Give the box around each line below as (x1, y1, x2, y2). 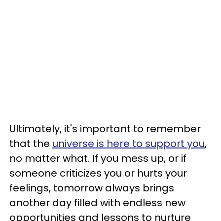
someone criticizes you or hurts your (9, 166, 187, 180)
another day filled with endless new (9, 195, 185, 210)
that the (9, 136, 52, 150)
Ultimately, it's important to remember (9, 121, 201, 136)
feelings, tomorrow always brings (9, 181, 174, 195)
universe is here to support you (52, 136, 205, 150)
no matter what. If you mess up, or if (9, 151, 186, 165)
